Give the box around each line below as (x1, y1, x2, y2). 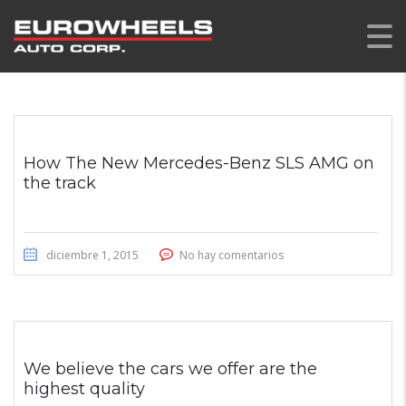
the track (24, 173, 96, 193)
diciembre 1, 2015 (46, 247, 139, 263)
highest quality (24, 379, 145, 399)
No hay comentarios (179, 247, 284, 263)
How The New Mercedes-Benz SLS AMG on (24, 153, 374, 173)
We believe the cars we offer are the (24, 359, 317, 379)
